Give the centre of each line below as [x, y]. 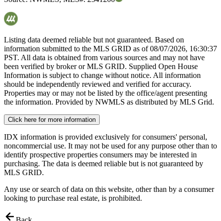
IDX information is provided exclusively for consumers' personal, [106, 137]
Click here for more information [52, 120]
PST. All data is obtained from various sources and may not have [104, 58]
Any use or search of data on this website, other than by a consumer [109, 189]
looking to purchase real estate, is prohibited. [73, 198]
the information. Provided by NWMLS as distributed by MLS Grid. [109, 102]
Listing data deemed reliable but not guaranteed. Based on [94, 40]
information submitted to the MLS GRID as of [77, 49]
